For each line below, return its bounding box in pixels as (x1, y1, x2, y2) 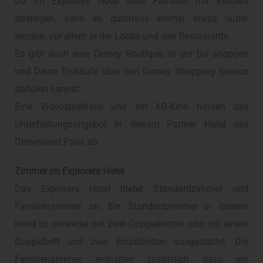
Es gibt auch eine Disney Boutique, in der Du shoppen (15, 49, 248, 60)
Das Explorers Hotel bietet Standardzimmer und (15, 184, 248, 195)
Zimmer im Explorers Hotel (15, 166, 124, 177)
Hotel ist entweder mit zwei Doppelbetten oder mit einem (15, 219, 248, 230)
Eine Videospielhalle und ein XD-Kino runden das (15, 102, 248, 113)
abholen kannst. (15, 84, 81, 95)
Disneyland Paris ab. (15, 137, 100, 148)
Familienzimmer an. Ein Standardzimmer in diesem (15, 201, 248, 213)
